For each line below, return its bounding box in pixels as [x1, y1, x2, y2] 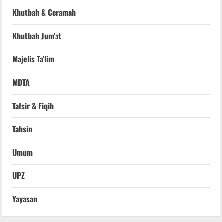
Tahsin [12, 122, 32, 135]
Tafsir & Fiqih [12, 99, 54, 111]
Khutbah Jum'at [12, 29, 61, 42]
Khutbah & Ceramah [12, 6, 76, 18]
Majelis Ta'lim [12, 53, 54, 65]
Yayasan [12, 192, 37, 205]
